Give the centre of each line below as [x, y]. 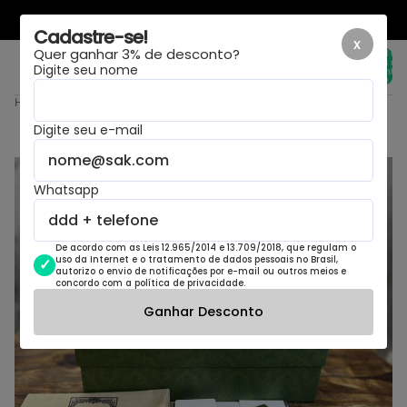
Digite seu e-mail [89, 130]
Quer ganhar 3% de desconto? [137, 54]
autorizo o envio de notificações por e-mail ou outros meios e [201, 271]
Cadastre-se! [91, 37]
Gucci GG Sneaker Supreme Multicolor [157, 102]
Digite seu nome [86, 70]
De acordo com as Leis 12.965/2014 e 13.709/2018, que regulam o [206, 248]
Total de [385, 52]
